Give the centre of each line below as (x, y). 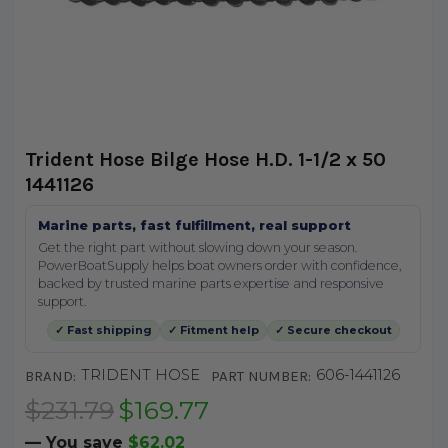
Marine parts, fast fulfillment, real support (194, 225)
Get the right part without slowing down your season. (197, 248)
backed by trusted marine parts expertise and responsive (210, 284)
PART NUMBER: (260, 376)
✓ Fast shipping (103, 330)
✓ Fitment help (213, 330)
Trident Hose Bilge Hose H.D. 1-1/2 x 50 (205, 160)
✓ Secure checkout (333, 330)
